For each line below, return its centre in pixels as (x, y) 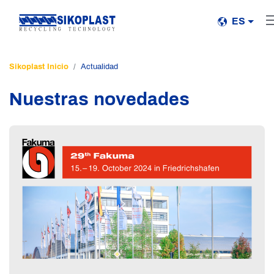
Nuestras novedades (99, 99)
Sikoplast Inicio (39, 67)
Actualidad (99, 67)
